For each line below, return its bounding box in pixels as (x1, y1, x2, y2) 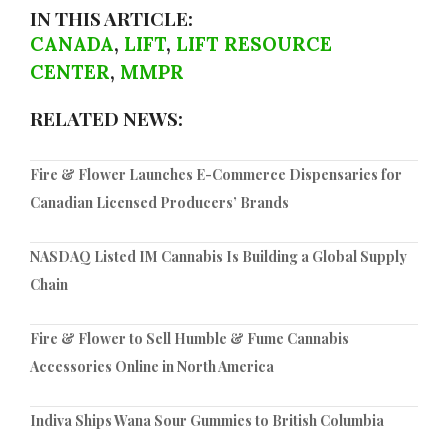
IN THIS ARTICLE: (30, 5, 193, 31)
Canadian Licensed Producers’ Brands (30, 193, 289, 212)
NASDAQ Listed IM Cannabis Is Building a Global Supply (30, 247, 407, 266)
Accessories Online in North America (30, 357, 274, 376)
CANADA (30, 32, 114, 56)
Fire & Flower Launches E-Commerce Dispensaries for (30, 165, 402, 184)
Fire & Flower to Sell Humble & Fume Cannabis (30, 329, 349, 348)
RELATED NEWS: (30, 105, 183, 131)
